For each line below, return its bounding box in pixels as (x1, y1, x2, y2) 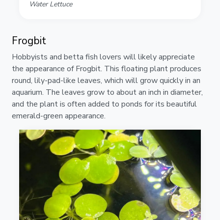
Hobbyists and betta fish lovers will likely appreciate (12, 52, 195, 63)
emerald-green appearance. (12, 110, 106, 122)
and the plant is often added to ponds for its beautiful (12, 99, 197, 110)
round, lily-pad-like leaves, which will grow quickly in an (12, 75, 200, 86)
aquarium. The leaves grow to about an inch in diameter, (12, 87, 203, 98)
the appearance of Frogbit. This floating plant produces (12, 63, 201, 75)
